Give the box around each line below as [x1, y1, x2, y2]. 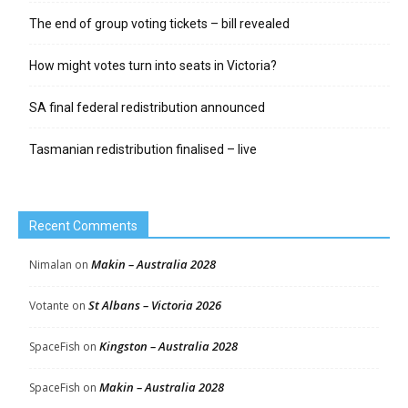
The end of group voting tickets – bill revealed [29, 15, 290, 31]
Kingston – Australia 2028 [99, 337, 238, 354]
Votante [29, 297, 69, 313]
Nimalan [29, 256, 72, 272]
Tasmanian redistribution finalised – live [29, 141, 257, 157]
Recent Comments [29, 218, 138, 233]
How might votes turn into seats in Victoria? [29, 57, 277, 73]
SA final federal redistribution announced [29, 99, 265, 115]
